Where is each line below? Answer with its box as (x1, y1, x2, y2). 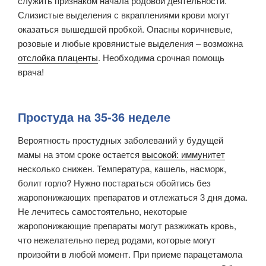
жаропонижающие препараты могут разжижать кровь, (18, 219, 236, 232)
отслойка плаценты (18, 50, 98, 64)
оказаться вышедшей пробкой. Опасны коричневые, (18, 22, 233, 35)
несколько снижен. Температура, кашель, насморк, (18, 162, 226, 175)
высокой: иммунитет (142, 148, 225, 161)
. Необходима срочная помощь (98, 50, 224, 64)
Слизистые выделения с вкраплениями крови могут (18, 8, 230, 21)
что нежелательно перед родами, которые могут (18, 233, 216, 246)
